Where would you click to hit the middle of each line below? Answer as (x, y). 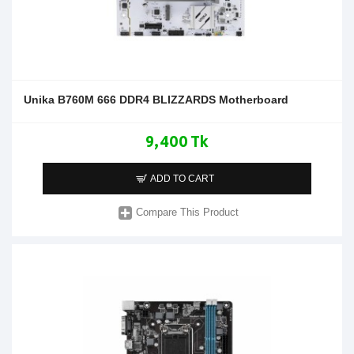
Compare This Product (188, 213)
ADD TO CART (183, 178)
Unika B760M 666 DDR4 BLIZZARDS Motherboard (156, 99)
